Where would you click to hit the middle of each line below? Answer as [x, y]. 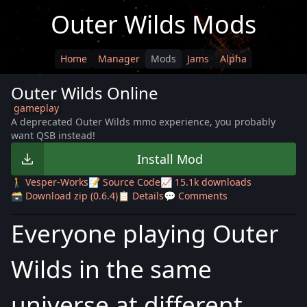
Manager [119, 59]
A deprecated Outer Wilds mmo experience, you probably [143, 122]
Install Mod [170, 159]
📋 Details [141, 196]
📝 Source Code [124, 182]
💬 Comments [196, 196]
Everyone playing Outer [145, 233]
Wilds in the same [111, 269]
